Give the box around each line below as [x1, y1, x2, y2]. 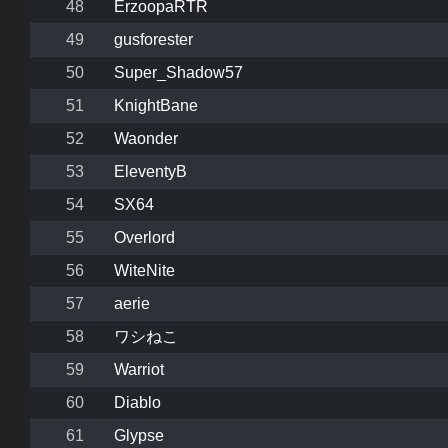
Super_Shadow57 [114, 64, 243, 82]
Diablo [114, 394, 161, 412]
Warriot [114, 361, 164, 379]
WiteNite [114, 262, 175, 280]
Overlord [114, 229, 175, 247]
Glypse [114, 427, 164, 445]
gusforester [114, 31, 193, 49]
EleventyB [114, 163, 187, 181]
